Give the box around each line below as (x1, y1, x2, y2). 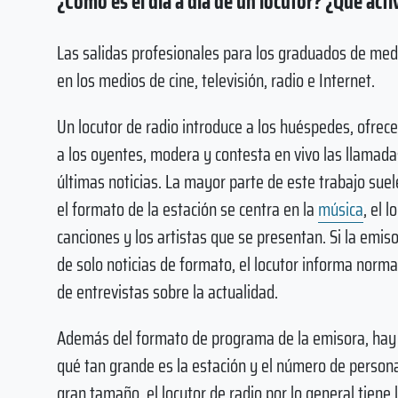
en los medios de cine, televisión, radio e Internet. (57, 65, 375, 95)
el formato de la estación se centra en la (57, 194, 318, 224)
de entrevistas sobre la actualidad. (57, 276, 278, 306)
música (318, 194, 363, 224)
